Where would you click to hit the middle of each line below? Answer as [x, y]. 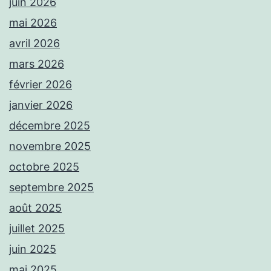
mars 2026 [37, 64]
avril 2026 [34, 44]
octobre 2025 [44, 167]
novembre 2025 [50, 146]
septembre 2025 [51, 188]
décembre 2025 [50, 126]
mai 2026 [33, 23]
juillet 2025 [37, 229]
